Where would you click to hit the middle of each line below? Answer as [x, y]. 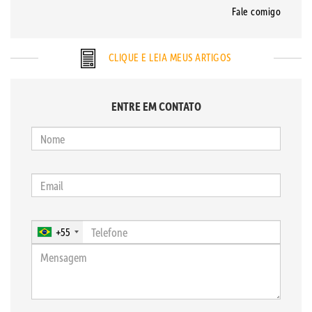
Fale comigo [256, 11]
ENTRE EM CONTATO [156, 106]
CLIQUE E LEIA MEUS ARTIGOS [169, 57]
